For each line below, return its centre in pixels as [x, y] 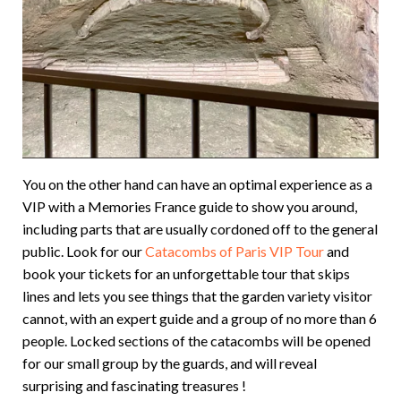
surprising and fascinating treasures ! [134, 385]
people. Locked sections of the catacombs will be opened [196, 341]
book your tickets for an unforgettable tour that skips [186, 273]
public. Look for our [84, 251]
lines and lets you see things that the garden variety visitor [197, 296]
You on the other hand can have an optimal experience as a [197, 184]
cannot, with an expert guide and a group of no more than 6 [200, 318]
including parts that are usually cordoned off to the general [200, 229]
